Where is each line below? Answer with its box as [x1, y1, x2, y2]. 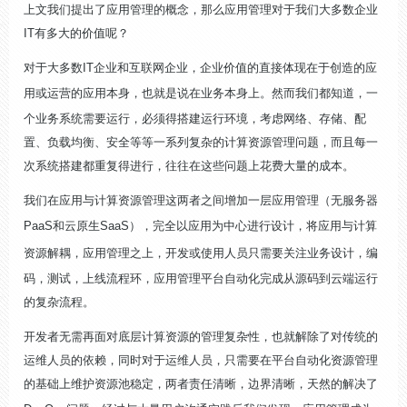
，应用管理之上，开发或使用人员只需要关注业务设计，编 [71, 246, 378, 260]
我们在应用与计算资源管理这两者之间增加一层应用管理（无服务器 [24, 194, 378, 207]
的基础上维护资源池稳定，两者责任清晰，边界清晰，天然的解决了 [24, 377, 378, 391]
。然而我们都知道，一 [260, 86, 378, 100]
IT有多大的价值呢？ [24, 26, 129, 40]
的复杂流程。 [24, 295, 94, 309]
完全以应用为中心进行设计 [153, 219, 294, 233]
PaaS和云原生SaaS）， [24, 219, 153, 233]
